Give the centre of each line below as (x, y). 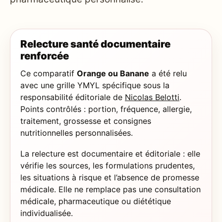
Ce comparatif (49, 74)
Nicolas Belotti (152, 97)
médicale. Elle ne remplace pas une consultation (111, 189)
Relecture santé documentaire (95, 44)
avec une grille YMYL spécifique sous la (95, 85)
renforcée (45, 56)
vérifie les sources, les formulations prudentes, (108, 165)
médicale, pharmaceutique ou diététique (96, 201)
